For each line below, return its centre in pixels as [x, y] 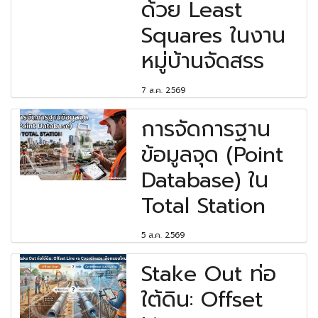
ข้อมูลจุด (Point [213, 155]
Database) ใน [205, 181]
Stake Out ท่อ [209, 274]
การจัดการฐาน [206, 130]
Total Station [204, 206]
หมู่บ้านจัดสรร [203, 61]
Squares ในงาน [214, 36]
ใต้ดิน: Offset [202, 300]
